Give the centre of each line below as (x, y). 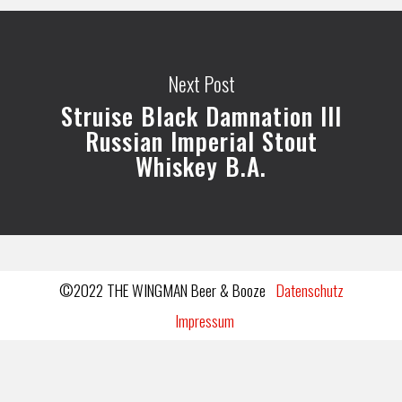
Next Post (201, 83)
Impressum (205, 321)
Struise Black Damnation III (201, 115)
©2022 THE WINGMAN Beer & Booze (167, 290)
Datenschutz (310, 290)
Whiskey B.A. (201, 166)
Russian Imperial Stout (201, 140)
